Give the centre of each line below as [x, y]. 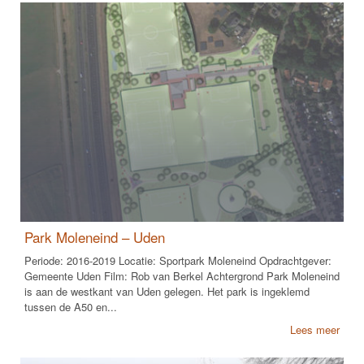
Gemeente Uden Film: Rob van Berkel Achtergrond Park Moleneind [182, 276]
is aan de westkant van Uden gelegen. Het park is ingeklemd [167, 292]
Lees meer [315, 330]
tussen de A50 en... [71, 307]
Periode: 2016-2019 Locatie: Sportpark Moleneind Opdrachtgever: [178, 261]
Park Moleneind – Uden [95, 237]
